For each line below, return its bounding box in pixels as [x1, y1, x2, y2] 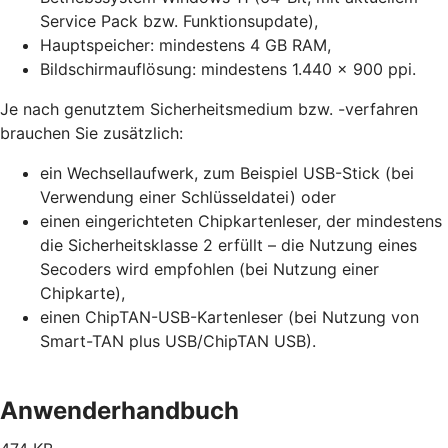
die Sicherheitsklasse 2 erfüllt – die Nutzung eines [40, 234, 417, 255]
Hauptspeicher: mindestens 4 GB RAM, [40, 34, 331, 55]
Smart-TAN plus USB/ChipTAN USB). [40, 330, 316, 351]
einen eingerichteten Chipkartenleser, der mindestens [40, 210, 442, 231]
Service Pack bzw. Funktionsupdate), [40, 10, 318, 31]
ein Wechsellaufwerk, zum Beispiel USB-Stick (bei [40, 162, 414, 183]
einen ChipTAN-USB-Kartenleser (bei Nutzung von [40, 306, 419, 327]
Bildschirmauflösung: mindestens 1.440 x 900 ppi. [40, 58, 416, 79]
